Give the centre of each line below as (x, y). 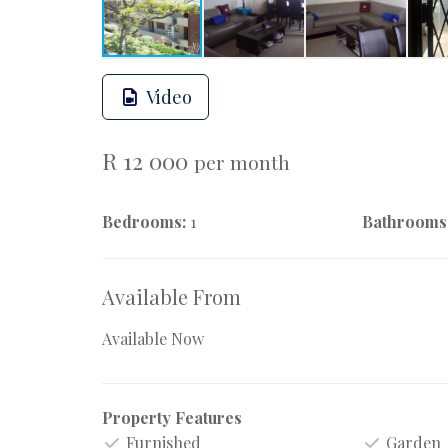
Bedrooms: (144, 221)
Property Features (172, 417)
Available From (171, 296)
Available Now (153, 338)
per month (242, 162)
